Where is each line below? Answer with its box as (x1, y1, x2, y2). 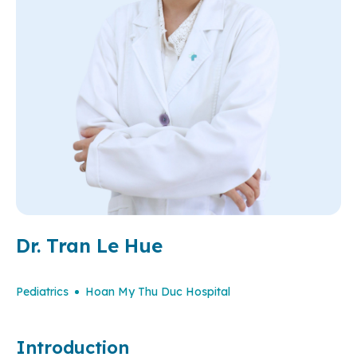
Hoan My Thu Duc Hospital (85, 284, 230, 300)
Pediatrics (16, 284, 69, 300)
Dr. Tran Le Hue (16, 233, 163, 258)
